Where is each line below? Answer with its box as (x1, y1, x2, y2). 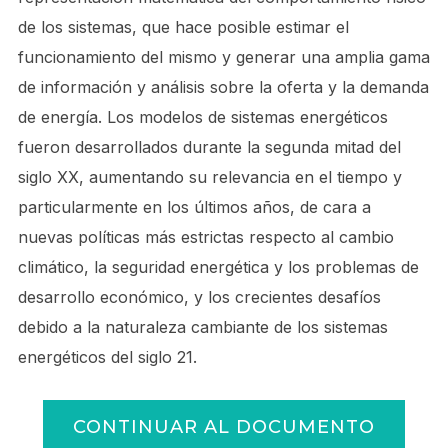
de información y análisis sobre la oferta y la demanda (17, 77, 429, 97)
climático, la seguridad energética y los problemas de (17, 257, 419, 277)
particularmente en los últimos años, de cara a (17, 197, 371, 217)
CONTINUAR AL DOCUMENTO (73, 416, 375, 438)
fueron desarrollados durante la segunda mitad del (17, 137, 401, 157)
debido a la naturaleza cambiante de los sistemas (17, 317, 388, 337)
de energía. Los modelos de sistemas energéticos (17, 107, 388, 127)
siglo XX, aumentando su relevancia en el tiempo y (17, 167, 402, 187)
